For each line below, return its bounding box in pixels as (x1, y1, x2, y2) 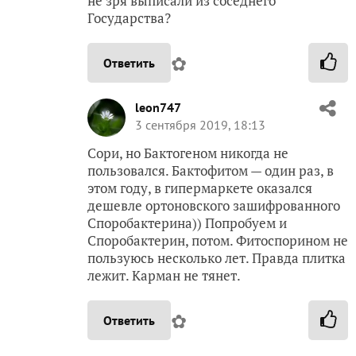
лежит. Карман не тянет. (87, 266, 241, 284)
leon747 (135, 99, 181, 115)
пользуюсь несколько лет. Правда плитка (87, 249, 346, 267)
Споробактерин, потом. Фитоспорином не (87, 231, 348, 250)
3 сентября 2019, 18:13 (135, 117, 265, 133)
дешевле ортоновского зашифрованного (87, 196, 340, 215)
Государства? (87, 9, 171, 27)
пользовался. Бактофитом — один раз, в (87, 161, 334, 180)
